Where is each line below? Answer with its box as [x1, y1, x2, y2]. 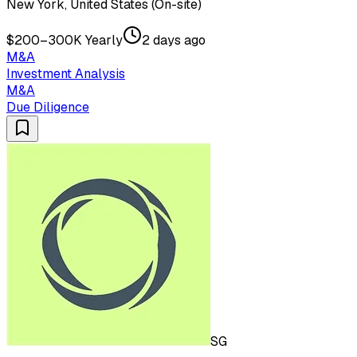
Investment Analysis [6, 65, 125, 83]
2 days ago [142, 32, 206, 49]
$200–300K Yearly [6, 32, 123, 49]
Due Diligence [6, 99, 89, 116]
